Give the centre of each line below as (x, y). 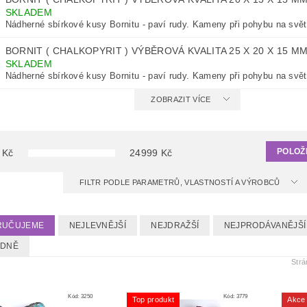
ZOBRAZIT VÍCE (181, 100)
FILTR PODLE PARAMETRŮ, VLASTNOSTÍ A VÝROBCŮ (181, 183)
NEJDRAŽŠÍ (175, 226)
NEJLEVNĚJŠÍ (98, 226)
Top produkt (153, 300)
